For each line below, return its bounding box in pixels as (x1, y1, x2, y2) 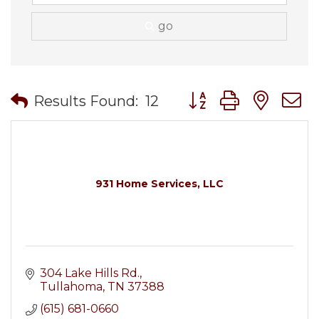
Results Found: (33, 92, 138, 110)
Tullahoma (40, 280, 103, 293)
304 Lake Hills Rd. (40, 266, 140, 280)
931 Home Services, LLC (95, 177, 224, 190)
